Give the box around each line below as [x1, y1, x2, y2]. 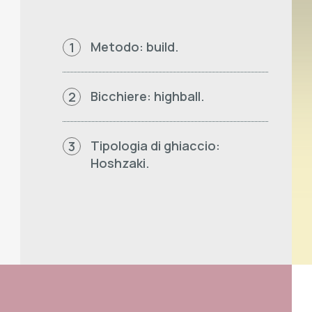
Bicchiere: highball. [91, 88, 205, 104]
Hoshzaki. [91, 155, 150, 171]
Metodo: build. [91, 38, 179, 55]
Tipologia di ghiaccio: [91, 137, 220, 154]
